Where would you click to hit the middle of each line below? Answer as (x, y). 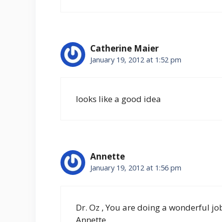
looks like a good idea (118, 99)
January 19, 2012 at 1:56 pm (136, 168)
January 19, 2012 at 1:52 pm (136, 59)
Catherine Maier (124, 48)
